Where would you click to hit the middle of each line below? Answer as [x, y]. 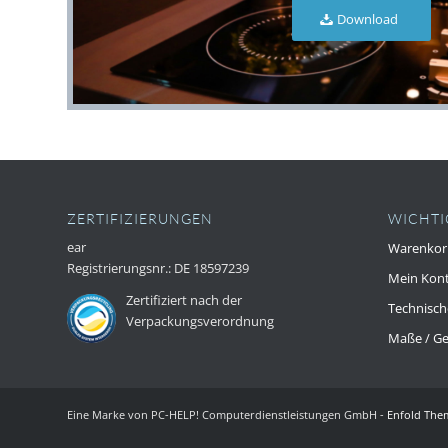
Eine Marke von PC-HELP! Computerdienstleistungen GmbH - [227, 414]
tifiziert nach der [193, 300]
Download [368, 18]
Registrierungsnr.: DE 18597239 [158, 267]
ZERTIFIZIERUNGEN [140, 218]
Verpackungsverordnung [200, 321]
